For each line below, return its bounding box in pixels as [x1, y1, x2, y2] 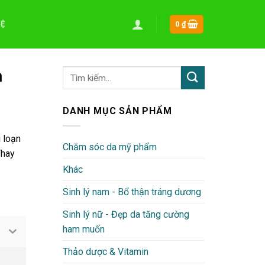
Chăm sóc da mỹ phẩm [63, 141, 157, 153]
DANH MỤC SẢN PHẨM [63, 105, 172, 117]
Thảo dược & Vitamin [63, 245, 148, 257]
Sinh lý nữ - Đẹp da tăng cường [63, 208, 189, 220]
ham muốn [63, 223, 105, 235]
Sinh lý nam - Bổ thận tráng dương [63, 186, 201, 198]
